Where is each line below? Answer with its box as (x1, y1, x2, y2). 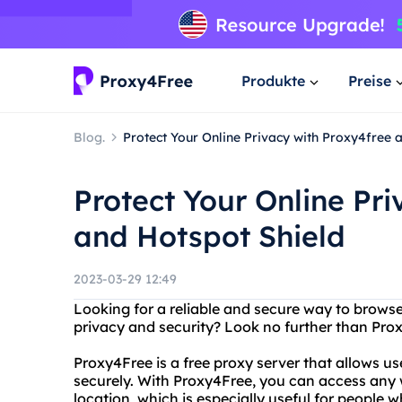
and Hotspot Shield (74, 218, 345, 254)
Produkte (241, 71, 305, 90)
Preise (348, 71, 391, 90)
